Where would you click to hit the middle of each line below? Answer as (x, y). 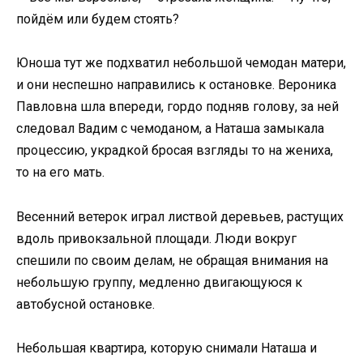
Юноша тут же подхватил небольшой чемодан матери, (181, 63)
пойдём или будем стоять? (98, 19)
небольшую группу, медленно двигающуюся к (159, 282)
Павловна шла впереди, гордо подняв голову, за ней (177, 107)
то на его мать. (60, 173)
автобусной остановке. (85, 304)
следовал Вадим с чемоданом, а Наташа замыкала (170, 129)
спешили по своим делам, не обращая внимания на (172, 260)
